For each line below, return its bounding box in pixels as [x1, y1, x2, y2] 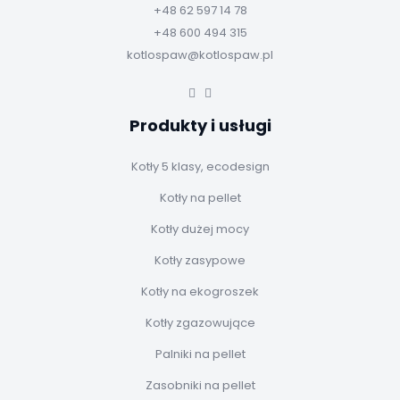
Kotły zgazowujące [145, 314, 255, 332]
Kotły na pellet [159, 189, 241, 207]
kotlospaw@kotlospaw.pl [127, 46, 273, 64]
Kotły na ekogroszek [141, 283, 259, 301]
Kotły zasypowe [154, 252, 246, 270]
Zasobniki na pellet [145, 377, 255, 395]
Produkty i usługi [129, 114, 271, 137]
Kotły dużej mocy [151, 221, 249, 238]
